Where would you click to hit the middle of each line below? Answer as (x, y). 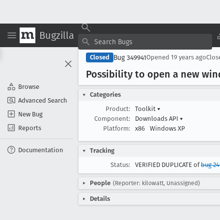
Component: (112, 119)
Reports (30, 128)
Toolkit (146, 109)
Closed (100, 57)
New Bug (30, 114)
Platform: (117, 128)
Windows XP (167, 128)
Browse (29, 86)
